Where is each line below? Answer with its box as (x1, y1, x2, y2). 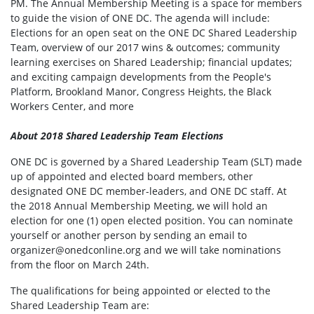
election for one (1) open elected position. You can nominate (11, 213, 293, 227)
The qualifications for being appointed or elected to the (11, 283, 271, 297)
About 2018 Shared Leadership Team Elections (11, 128, 224, 142)
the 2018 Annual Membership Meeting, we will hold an (11, 198, 268, 212)
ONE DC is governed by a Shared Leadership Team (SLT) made (11, 154, 302, 168)
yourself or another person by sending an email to (11, 228, 247, 242)
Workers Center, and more (11, 99, 134, 113)
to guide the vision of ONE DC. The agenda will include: (11, 11, 270, 25)
